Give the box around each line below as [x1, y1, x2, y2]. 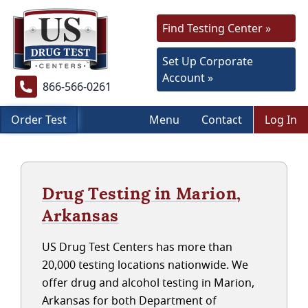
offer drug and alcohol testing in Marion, [42, 275, 254, 290]
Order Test [11, 112, 67, 127]
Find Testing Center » [162, 21, 271, 36]
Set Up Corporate [162, 54, 253, 69]
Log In [265, 112, 297, 127]
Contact [201, 112, 242, 127]
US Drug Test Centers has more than [42, 239, 232, 254]
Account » [162, 70, 213, 85]
